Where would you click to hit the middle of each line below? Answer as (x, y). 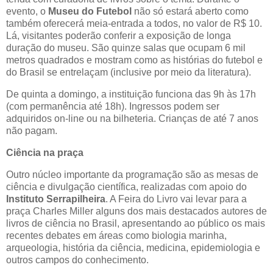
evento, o (27, 12)
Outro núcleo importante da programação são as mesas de (132, 174)
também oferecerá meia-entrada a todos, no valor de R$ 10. (134, 24)
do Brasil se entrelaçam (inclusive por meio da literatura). (129, 73)
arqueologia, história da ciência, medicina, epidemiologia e (133, 247)
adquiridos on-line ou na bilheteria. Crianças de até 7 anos (132, 119)
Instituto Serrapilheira (56, 199)
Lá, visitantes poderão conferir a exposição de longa (119, 36)
